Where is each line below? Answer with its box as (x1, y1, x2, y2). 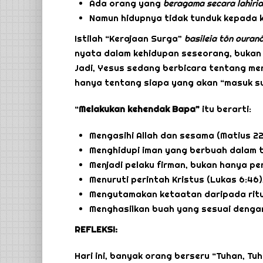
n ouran (228, 33, 259, 45)
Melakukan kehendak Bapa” (79, 103, 200, 115)
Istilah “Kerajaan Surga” (75, 33, 184, 45)
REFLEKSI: (75, 224, 117, 235)
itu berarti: (200, 103, 251, 115)
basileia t (184, 33, 223, 45)
